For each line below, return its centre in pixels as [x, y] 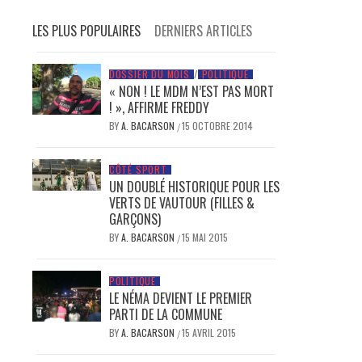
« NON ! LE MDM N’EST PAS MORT [191, 91]
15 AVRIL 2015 [208, 332]
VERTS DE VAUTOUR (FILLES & [181, 202]
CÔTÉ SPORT [138, 169]
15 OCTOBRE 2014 [217, 125]
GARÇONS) [135, 219]
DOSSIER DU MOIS [149, 74]
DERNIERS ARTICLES [203, 30]
